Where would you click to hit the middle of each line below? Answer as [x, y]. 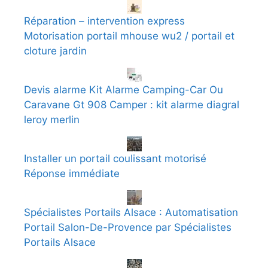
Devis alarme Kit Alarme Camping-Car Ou [124, 89]
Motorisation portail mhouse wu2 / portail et [129, 36]
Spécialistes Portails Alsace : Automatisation [131, 212]
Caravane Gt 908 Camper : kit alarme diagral [132, 104]
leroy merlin [52, 119]
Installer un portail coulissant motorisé [115, 158]
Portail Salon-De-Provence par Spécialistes [128, 227]
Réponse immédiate [72, 173]
